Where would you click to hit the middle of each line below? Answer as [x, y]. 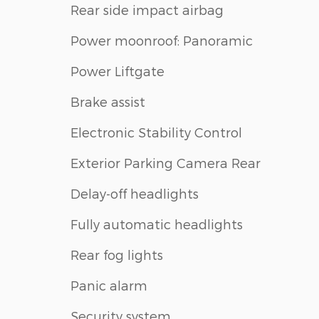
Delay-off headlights [135, 193]
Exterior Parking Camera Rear [166, 162]
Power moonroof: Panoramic [162, 40]
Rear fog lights [117, 254]
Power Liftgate [117, 70]
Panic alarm [109, 285]
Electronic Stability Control [156, 132]
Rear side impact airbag [147, 9]
